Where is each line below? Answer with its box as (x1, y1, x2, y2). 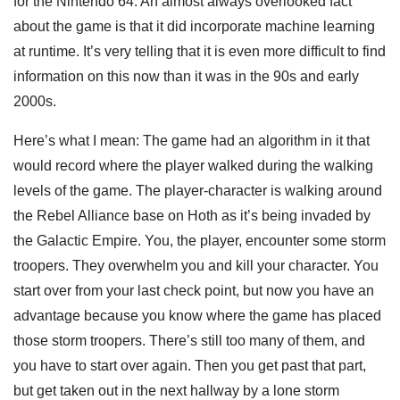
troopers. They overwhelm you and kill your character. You (13, 257, 379, 273)
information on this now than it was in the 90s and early (13, 68, 359, 84)
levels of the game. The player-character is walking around (13, 182, 382, 198)
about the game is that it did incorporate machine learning (13, 18, 375, 34)
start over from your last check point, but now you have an (13, 282, 374, 298)
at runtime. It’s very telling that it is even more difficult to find (13, 43, 386, 59)
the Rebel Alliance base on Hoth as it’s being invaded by (13, 207, 371, 223)
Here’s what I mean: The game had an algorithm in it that (13, 132, 370, 148)
